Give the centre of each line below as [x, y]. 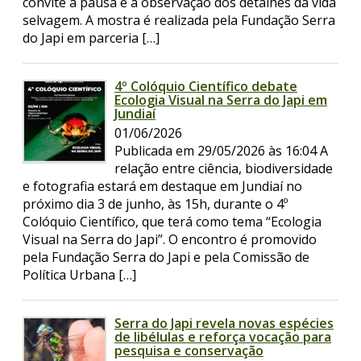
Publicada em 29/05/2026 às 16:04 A [221, 151]
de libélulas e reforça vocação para [223, 337]
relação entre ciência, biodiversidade [224, 169]
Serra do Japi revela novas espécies [224, 324]
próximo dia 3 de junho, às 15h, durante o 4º [155, 204]
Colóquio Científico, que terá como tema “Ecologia [172, 222]
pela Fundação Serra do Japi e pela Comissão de [166, 257]
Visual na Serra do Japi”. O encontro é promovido [170, 240]
